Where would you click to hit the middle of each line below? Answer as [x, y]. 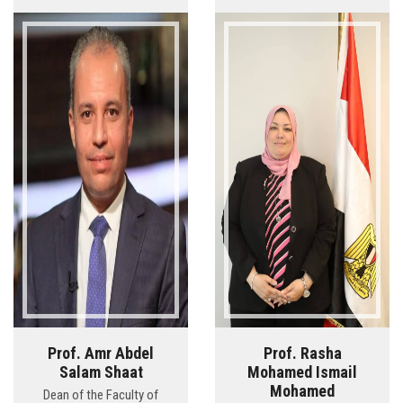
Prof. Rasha [302, 354]
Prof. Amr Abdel [101, 354]
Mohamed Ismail [302, 372]
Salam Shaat [101, 372]
